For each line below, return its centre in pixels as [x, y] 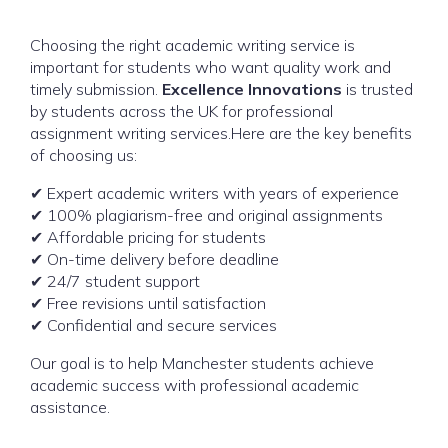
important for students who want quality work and [210, 67]
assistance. [70, 407]
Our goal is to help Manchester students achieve [202, 363]
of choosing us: [83, 155]
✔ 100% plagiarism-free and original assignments [206, 215]
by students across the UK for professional [181, 111]
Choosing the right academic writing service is [192, 45]
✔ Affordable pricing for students [148, 237]
